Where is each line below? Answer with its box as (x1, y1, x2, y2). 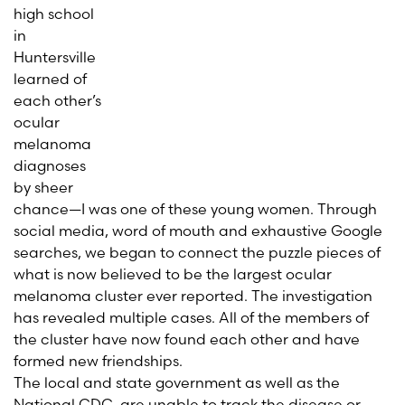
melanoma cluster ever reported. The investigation (14, 287, 372, 305)
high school (14, 5, 94, 23)
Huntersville (14, 48, 96, 66)
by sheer (14, 178, 73, 196)
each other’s (14, 91, 101, 109)
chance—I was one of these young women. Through (14, 200, 377, 218)
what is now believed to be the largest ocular (14, 265, 332, 283)
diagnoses (14, 156, 86, 174)
